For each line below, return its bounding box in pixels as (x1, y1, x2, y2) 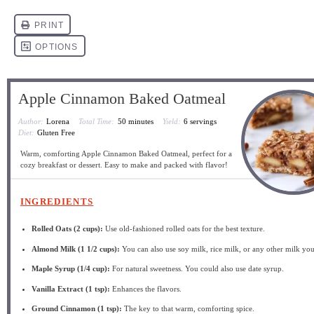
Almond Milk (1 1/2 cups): (32, 244, 121, 253)
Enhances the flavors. (110, 284, 182, 293)
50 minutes (117, 117, 153, 125)
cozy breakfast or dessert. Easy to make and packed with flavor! (20, 160, 228, 169)
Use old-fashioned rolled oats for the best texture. (103, 224, 266, 233)
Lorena (46, 117, 70, 125)
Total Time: (78, 117, 115, 125)
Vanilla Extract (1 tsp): (32, 284, 111, 293)
